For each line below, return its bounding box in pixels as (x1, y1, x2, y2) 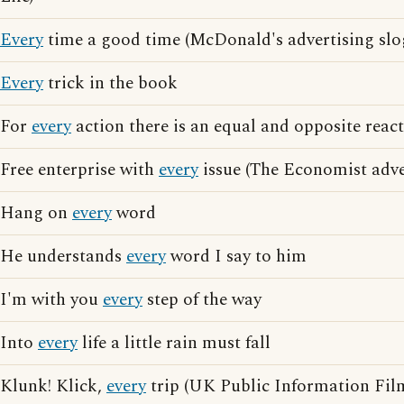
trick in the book (43, 70, 178, 96)
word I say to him (166, 243, 307, 270)
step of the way (142, 287, 262, 313)
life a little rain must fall (78, 330, 271, 356)
